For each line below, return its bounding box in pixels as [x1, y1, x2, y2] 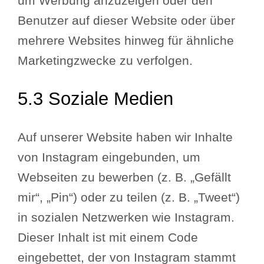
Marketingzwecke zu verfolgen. [18, 53, 193, 68]
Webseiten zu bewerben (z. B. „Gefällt [18, 170, 232, 185]
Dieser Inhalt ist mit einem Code [18, 230, 199, 245]
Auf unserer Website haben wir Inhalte [18, 130, 233, 145]
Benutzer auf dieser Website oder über [18, 13, 236, 28]
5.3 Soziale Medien [18, 88, 174, 109]
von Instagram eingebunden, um [18, 150, 201, 165]
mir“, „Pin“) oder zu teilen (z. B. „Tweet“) [18, 190, 240, 205]
